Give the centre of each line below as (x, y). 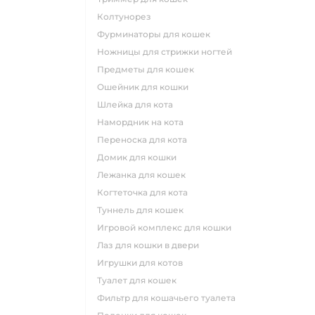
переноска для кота (146, 140)
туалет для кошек (139, 280)
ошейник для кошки (146, 87)
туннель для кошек (143, 210)
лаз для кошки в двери (151, 245)
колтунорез (127, 17)
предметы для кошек (149, 69)
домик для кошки (140, 157)
